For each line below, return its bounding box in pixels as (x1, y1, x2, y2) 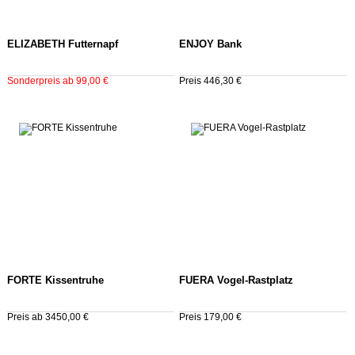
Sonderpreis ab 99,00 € (7, 75, 109, 86)
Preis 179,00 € (178, 311, 242, 322)
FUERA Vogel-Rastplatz (178, 274, 293, 286)
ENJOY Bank (178, 38, 242, 50)
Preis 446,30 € (178, 75, 242, 86)
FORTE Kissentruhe (7, 274, 104, 286)
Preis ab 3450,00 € (7, 311, 89, 322)
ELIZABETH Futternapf (7, 38, 118, 50)
